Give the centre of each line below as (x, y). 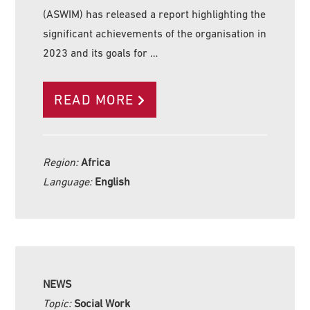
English (113, 182)
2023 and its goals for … (101, 53)
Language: (69, 182)
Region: (62, 162)
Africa (96, 162)
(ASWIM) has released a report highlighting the (155, 14)
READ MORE (94, 100)
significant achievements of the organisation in (155, 34)
